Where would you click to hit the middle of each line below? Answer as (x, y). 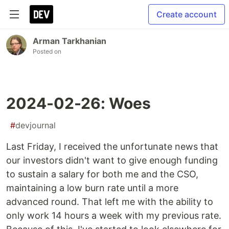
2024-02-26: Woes (78, 103)
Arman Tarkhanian (70, 41)
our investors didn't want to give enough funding (112, 160)
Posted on (47, 51)
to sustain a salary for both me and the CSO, (102, 174)
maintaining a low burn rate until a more (92, 188)
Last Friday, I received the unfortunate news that (112, 146)
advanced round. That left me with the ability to (110, 202)
